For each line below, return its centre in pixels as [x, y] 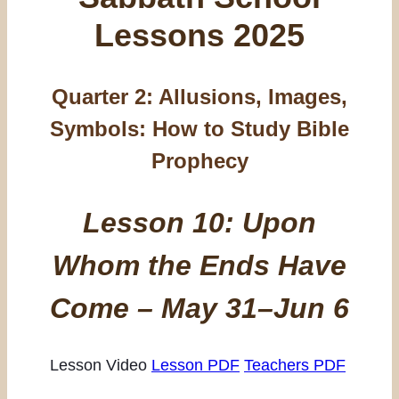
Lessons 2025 [199, 36]
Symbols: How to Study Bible [199, 129]
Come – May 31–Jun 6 [199, 308]
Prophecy [199, 161]
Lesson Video [98, 366]
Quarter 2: [105, 97]
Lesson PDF [195, 366]
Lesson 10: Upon [199, 222]
